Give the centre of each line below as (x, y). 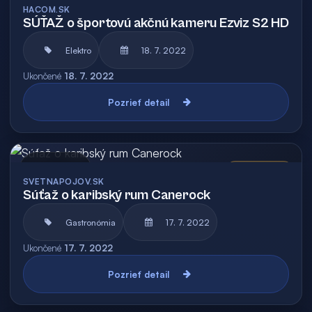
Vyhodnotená (259, 170)
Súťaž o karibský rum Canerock (117, 195)
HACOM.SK (47, 9)
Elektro (78, 50)
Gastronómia (91, 222)
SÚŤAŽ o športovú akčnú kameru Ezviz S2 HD (156, 23)
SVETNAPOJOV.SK (64, 181)
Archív (73, 170)
